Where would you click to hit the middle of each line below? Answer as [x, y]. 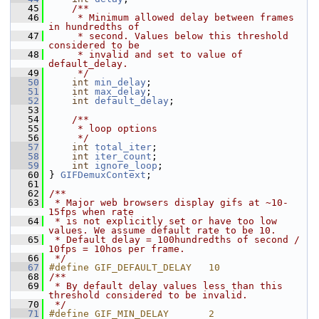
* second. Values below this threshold [169, 36]
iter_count [123, 156]
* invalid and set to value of [146, 54]
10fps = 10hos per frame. [117, 249]
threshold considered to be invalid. [148, 295]
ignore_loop [126, 166]
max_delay [120, 91]
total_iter [123, 147]
